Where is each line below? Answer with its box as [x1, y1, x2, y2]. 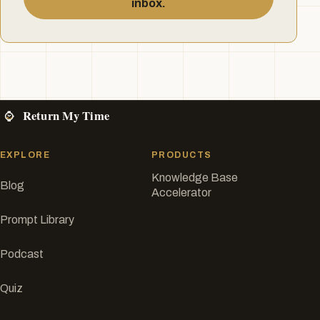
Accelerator [151, 186, 211, 199]
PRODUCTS [151, 150, 212, 161]
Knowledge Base [151, 171, 238, 184]
